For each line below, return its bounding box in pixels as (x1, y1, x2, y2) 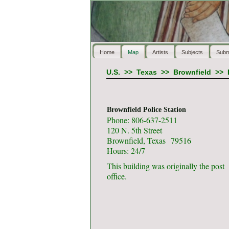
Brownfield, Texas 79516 (106, 134, 191, 146)
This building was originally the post (106, 161, 224, 172)
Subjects (181, 49, 203, 55)
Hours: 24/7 (106, 145, 145, 156)
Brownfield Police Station (106, 106, 186, 113)
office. (106, 171, 127, 182)
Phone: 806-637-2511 (106, 114, 177, 125)
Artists (152, 49, 168, 55)
